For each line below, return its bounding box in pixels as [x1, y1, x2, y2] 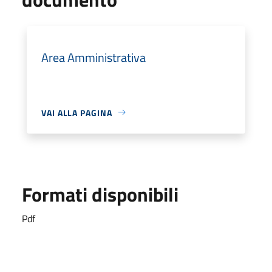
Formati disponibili [22, 179, 178, 209]
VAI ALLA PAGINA [41, 106, 112, 119]
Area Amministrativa [41, 47, 146, 67]
